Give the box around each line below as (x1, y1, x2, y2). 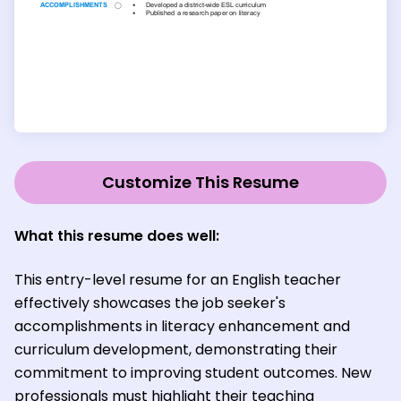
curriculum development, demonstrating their (14, 338, 337, 360)
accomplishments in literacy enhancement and (14, 315, 350, 337)
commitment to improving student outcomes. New (14, 362, 371, 383)
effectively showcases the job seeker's (14, 292, 286, 313)
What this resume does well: (14, 225, 219, 246)
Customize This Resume (102, 170, 299, 193)
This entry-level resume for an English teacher (14, 269, 341, 290)
